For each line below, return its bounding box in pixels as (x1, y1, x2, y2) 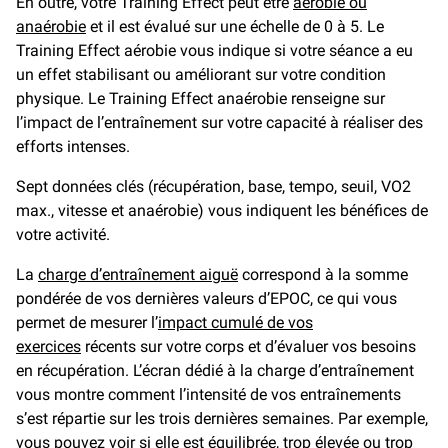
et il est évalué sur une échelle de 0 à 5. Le (86, 17, 384, 36)
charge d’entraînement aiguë (38, 265, 238, 284)
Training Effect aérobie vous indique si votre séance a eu (16, 41, 413, 60)
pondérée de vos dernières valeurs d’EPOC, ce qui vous (16, 289, 397, 308)
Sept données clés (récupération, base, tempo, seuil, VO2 (16, 177, 411, 196)
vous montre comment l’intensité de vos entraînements (16, 385, 401, 404)
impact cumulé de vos (158, 313, 313, 332)
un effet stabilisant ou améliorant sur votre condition (16, 65, 386, 84)
